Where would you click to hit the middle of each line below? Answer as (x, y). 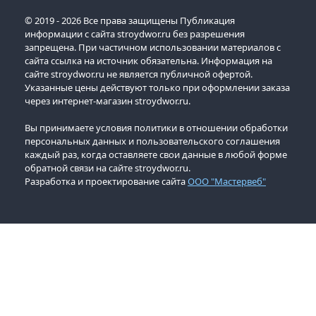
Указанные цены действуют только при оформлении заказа (157, 87)
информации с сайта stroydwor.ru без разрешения (135, 34)
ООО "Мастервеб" (227, 181)
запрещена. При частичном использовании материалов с (153, 47)
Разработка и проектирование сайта (106, 181)
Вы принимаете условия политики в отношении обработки (156, 127)
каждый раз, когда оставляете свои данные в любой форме (156, 154)
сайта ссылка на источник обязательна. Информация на (148, 60)
